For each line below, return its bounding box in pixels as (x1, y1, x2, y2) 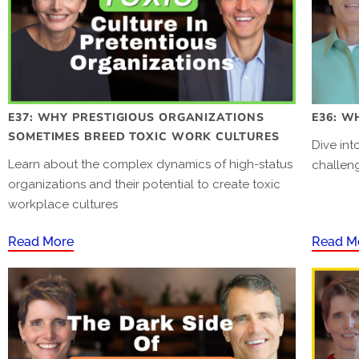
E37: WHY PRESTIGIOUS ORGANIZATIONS (8, 109, 264, 125)
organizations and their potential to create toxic (8, 176, 280, 192)
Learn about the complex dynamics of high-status (8, 156, 292, 171)
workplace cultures (8, 196, 118, 212)
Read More (8, 233, 74, 249)
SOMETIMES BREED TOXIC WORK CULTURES (8, 128, 280, 144)
